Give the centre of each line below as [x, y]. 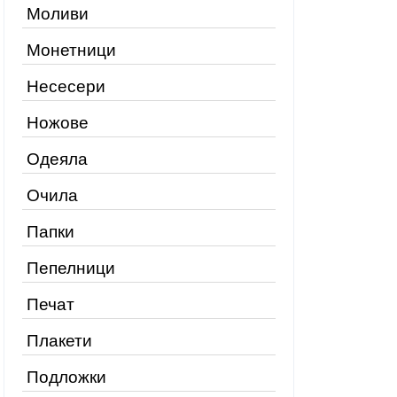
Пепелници [71, 268]
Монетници [71, 50]
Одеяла [57, 159]
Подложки [66, 377]
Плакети [59, 341]
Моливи [58, 14]
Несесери [66, 86]
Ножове [58, 123]
